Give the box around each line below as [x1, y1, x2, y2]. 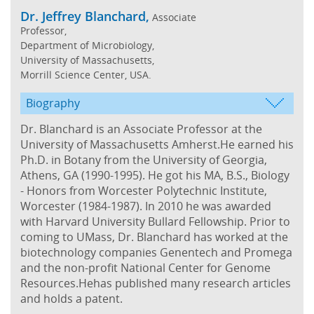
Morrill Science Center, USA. [20, 67, 151, 81]
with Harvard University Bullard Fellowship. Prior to [20, 213, 290, 229]
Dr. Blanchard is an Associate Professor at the [20, 121, 262, 137]
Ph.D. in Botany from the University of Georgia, [20, 151, 267, 168]
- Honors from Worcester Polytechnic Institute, [20, 182, 267, 198]
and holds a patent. [20, 290, 123, 306]
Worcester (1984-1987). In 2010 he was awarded [20, 198, 271, 214]
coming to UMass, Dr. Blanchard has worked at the [20, 228, 288, 245]
